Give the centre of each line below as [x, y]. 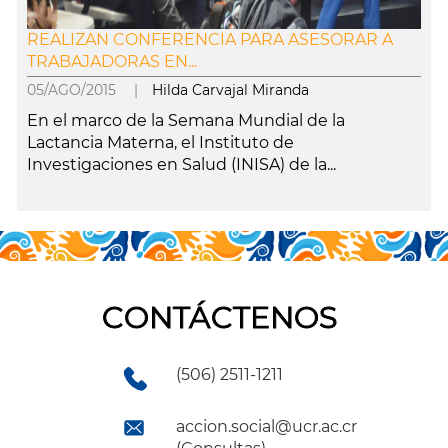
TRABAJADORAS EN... [111, 61]
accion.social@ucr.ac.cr [267, 426]
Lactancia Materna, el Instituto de [160, 142]
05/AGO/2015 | [89, 90]
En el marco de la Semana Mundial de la [185, 120]
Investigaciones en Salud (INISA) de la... [181, 164]
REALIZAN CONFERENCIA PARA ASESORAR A [209, 39]
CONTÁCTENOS [219, 317]
